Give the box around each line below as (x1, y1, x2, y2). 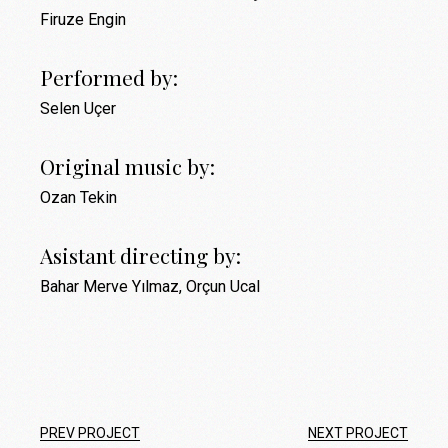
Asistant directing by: (40, 241, 242, 270)
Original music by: (40, 152, 216, 181)
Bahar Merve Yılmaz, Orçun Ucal (40, 277, 261, 297)
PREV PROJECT (40, 425, 141, 442)
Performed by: (40, 63, 179, 92)
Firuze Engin (40, 10, 127, 30)
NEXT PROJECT (307, 425, 408, 442)
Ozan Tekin (40, 188, 118, 208)
